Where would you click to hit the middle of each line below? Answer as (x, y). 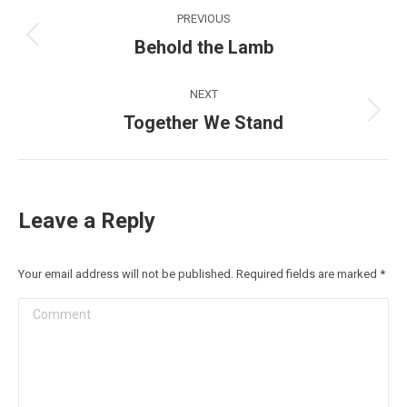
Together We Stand (203, 123)
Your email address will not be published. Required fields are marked (199, 274)
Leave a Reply (87, 221)
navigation (92, 45)
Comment (48, 310)
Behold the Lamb (203, 47)
